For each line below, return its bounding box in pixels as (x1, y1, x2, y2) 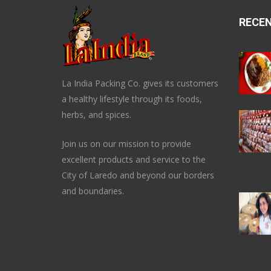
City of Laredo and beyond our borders (62, 169, 214, 181)
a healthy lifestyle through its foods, (62, 93, 202, 105)
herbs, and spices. (62, 109, 136, 120)
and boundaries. (62, 185, 124, 197)
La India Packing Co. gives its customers (62, 77, 218, 89)
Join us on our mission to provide (62, 138, 191, 149)
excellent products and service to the (62, 154, 206, 165)
